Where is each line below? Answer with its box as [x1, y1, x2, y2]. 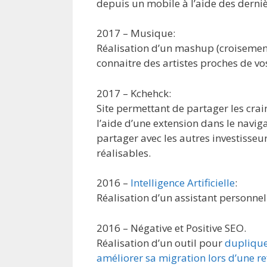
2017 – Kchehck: [97, 86, 171, 100]
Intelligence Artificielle [131, 176, 235, 190]
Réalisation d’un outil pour [97, 235, 225, 250]
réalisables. [97, 145, 151, 160]
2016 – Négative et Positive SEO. [97, 221, 246, 235]
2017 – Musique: [97, 26, 175, 40]
